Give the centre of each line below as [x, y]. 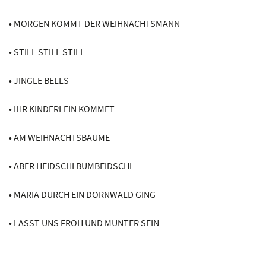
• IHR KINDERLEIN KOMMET [62, 108]
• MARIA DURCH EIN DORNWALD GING [82, 194]
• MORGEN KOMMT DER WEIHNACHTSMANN [94, 23]
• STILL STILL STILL [47, 51]
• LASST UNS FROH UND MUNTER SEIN [84, 222]
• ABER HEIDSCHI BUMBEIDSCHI [70, 165]
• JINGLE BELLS [39, 80]
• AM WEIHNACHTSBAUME [59, 137]
